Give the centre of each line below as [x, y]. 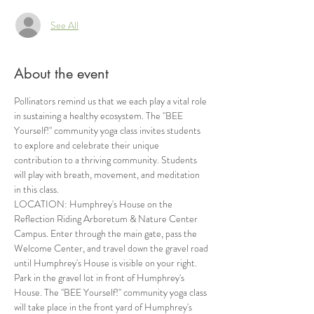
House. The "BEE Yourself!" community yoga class [111, 292]
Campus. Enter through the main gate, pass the [107, 233]
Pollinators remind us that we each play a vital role [111, 101]
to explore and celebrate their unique [88, 145]
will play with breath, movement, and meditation [108, 175]
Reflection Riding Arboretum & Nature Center [107, 219]
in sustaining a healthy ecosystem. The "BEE [100, 116]
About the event [61, 74]
